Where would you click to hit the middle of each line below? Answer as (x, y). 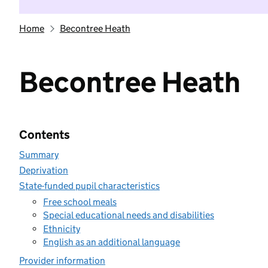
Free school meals (80, 202)
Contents (45, 135)
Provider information (62, 261)
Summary (39, 155)
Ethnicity (62, 229)
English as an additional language (112, 242)
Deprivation (44, 170)
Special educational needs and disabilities (129, 215)
